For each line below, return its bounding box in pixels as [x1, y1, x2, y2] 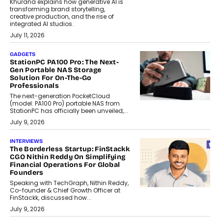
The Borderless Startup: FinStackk [10, 145, 130, 154]
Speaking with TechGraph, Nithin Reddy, [10, 179, 129, 188]
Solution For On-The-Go [10, 74, 92, 82]
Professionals [10, 82, 59, 90]
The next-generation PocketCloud [10, 92, 110, 101]
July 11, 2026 [10, 31, 45, 40]
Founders [10, 168, 44, 177]
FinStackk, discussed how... [10, 193, 91, 202]
